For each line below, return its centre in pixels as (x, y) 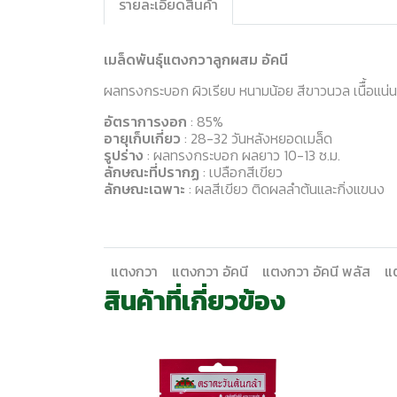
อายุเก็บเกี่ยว (142, 138)
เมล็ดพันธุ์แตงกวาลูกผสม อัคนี (196, 59)
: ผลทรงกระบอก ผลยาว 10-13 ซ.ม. (242, 155)
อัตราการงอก (145, 121)
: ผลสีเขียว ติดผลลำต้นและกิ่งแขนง (285, 189)
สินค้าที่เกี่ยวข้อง (195, 301)
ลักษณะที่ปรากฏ (152, 172)
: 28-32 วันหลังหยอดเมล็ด (257, 138)
